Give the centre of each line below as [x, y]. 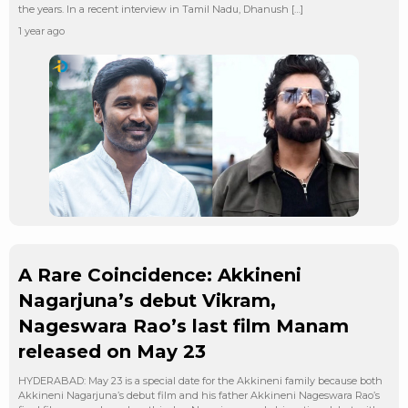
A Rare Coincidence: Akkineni [160, 275]
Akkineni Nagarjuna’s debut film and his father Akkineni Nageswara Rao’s [199, 395]
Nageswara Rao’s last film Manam [184, 326]
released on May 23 [112, 351]
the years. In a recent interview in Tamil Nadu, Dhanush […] [161, 9]
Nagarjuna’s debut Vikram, [147, 300]
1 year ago [41, 31]
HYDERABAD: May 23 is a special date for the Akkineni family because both [200, 380]
